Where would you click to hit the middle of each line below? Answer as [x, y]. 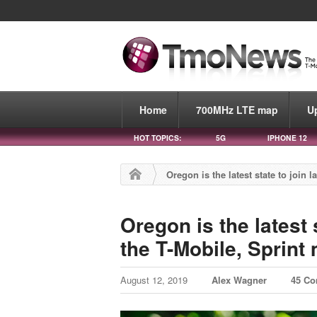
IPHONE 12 [287, 137]
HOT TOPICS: [157, 137]
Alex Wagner [240, 280]
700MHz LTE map [237, 109]
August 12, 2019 [156, 280]
